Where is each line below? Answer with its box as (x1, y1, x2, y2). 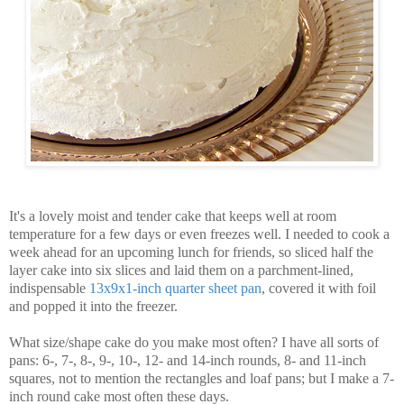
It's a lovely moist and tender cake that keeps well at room (9, 208, 336, 225)
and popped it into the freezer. (9, 298, 181, 315)
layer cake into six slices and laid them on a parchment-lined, (9, 262, 353, 279)
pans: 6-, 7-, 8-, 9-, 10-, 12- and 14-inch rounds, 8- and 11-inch (9, 353, 366, 369)
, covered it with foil (262, 280, 376, 297)
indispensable (9, 280, 89, 297)
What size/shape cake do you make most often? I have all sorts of (9, 335, 379, 351)
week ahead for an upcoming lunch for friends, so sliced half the (9, 244, 373, 261)
